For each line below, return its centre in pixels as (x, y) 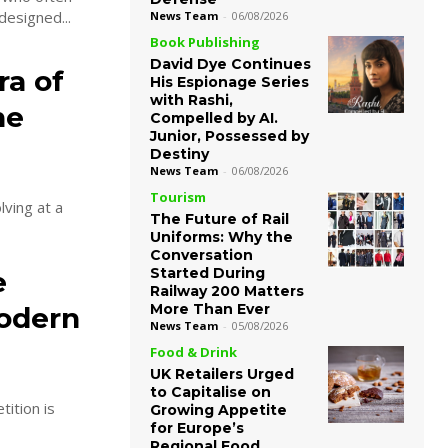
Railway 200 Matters (227, 291)
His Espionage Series (229, 82)
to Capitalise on (210, 392)
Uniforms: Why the (221, 237)
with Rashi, (191, 100)
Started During (207, 273)
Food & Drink (193, 352)
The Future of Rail (219, 219)
